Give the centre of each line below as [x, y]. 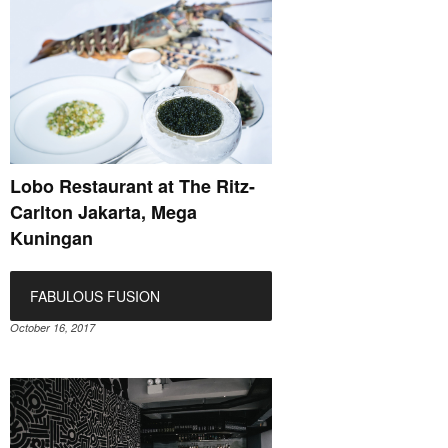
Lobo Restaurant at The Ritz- [132, 185]
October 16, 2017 [52, 327]
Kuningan [51, 237]
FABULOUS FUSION [95, 295]
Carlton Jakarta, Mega [103, 211]
